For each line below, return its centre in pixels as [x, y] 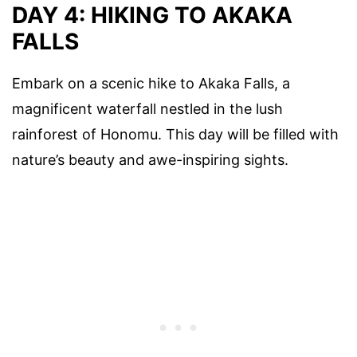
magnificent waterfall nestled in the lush [147, 109]
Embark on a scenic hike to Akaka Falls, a [151, 84]
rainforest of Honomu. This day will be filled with [175, 135]
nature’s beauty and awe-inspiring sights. [150, 160]
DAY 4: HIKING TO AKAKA [152, 16]
